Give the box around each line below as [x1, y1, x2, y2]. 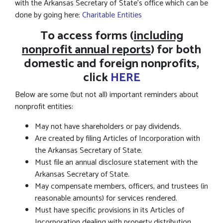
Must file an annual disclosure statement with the [35, 156, 198, 169]
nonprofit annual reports [22, 40, 151, 60]
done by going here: [15, 8, 82, 22]
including [133, 26, 183, 46]
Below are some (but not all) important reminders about [15, 88, 199, 102]
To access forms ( [40, 26, 134, 46]
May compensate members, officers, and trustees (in [35, 180, 208, 193]
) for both [151, 40, 201, 60]
